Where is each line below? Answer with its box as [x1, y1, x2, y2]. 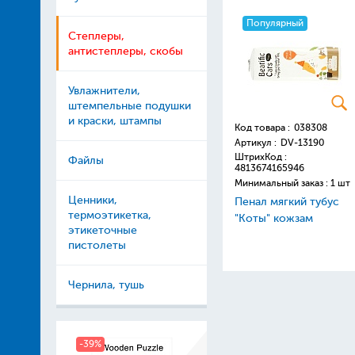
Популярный [246, 17, 303, 29]
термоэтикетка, [67, 209, 151, 221]
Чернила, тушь [67, 279, 144, 291]
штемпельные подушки [67, 100, 191, 112]
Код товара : [234, 122, 290, 133]
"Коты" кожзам [234, 212, 313, 224]
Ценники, [67, 194, 117, 206]
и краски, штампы [67, 115, 162, 127]
